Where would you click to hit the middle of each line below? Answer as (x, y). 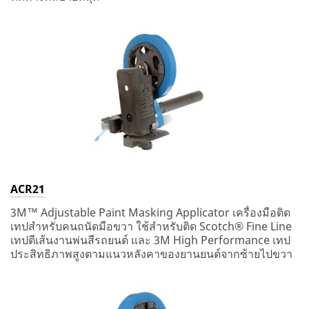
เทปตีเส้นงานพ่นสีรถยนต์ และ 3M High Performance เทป (150, 240)
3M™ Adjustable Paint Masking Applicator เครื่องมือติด (150, 213)
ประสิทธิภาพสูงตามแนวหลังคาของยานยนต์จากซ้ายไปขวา (151, 254)
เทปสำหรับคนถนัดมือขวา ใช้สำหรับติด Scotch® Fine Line (151, 227)
